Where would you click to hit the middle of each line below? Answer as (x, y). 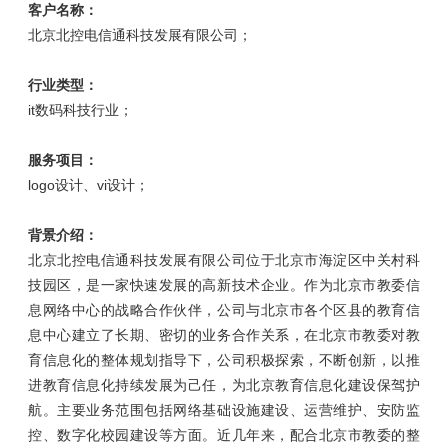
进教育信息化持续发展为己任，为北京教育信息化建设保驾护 (224, 385)
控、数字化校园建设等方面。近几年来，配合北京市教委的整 (224, 435)
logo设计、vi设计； (89, 185)
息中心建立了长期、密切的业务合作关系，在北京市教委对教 (224, 335)
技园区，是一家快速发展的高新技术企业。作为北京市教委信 (224, 285)
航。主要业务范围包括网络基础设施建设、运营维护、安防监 (224, 410)
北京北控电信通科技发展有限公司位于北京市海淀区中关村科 (224, 260)
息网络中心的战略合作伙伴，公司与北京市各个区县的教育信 (224, 310)
